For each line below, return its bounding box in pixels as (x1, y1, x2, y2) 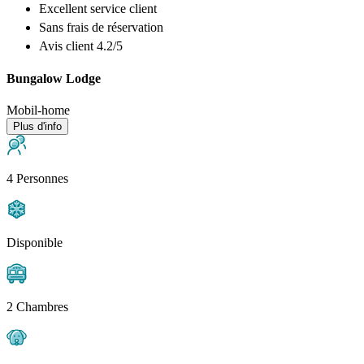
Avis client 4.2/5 (39, 38, 123, 53)
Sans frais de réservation (39, 19, 163, 34)
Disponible (6, 236, 63, 250)
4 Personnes (6, 171, 68, 186)
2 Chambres (6, 300, 68, 314)
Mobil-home (6, 103, 70, 118)
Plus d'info (13, 120, 62, 133)
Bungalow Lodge (6, 71, 101, 85)
